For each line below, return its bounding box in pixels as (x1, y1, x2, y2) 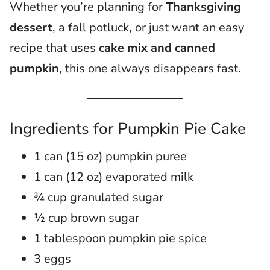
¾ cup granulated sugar (34, 189, 163, 206)
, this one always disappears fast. (59, 60, 241, 77)
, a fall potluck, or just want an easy (52, 19, 244, 36)
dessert (10, 19, 52, 36)
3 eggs (34, 251, 71, 267)
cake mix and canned (99, 40, 215, 56)
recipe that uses (10, 40, 99, 56)
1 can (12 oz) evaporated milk (34, 169, 193, 185)
